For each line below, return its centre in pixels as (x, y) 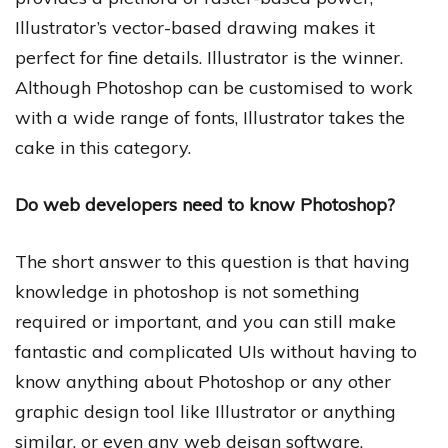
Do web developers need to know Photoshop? (205, 204)
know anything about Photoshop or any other (203, 381)
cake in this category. (103, 147)
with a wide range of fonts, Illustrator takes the (210, 117)
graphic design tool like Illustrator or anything (205, 411)
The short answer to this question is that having (212, 261)
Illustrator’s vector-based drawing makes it (195, 27)
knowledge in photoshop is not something (187, 291)
